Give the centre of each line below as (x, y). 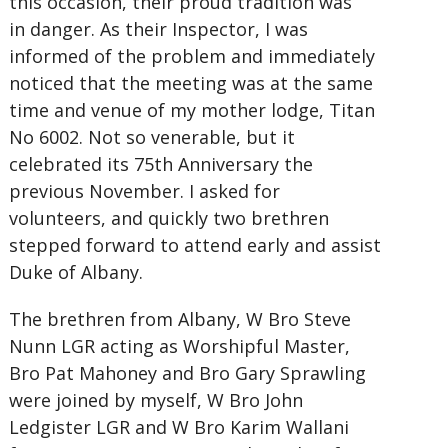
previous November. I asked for (144, 191)
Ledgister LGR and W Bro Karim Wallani (178, 427)
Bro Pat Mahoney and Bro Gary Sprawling (187, 373)
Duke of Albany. (75, 272)
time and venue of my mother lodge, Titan (191, 110)
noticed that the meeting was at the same (190, 83)
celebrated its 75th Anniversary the (160, 164)
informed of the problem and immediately (191, 56)
